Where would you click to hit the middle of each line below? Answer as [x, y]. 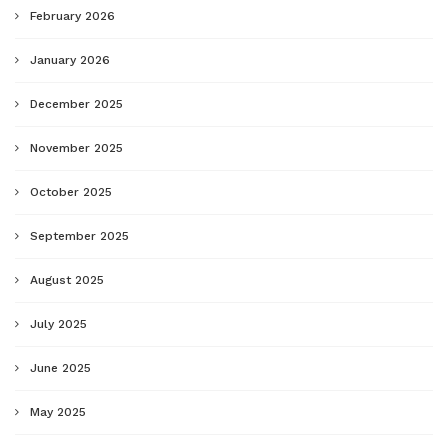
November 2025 [76, 147]
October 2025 [71, 191]
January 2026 [70, 59]
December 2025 [76, 103]
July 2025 [58, 323]
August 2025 [67, 279]
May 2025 [58, 411]
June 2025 [60, 367]
